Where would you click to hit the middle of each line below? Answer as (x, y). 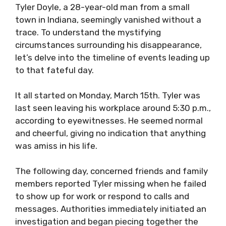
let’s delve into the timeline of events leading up (112, 58)
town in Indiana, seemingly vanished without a (108, 20)
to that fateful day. (54, 70)
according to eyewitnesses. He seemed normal (109, 121)
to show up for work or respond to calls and (102, 196)
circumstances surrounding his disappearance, (108, 45)
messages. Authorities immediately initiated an (111, 209)
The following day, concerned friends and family (111, 171)
